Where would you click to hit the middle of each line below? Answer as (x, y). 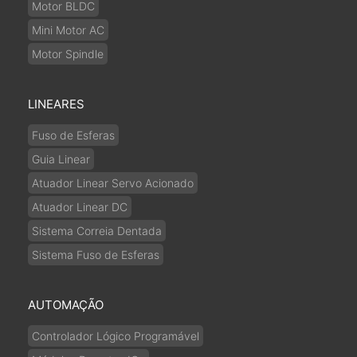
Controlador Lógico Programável (116, 336)
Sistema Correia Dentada (97, 231)
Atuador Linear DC (80, 207)
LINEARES (56, 104)
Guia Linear (61, 159)
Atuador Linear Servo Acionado (113, 183)
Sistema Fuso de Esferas (96, 255)
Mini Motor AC (68, 30)
